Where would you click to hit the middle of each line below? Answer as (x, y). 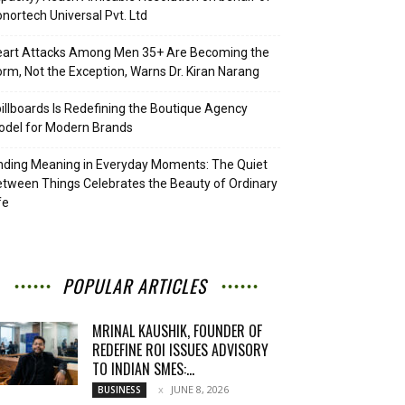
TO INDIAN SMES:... (143, 369)
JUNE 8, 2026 (200, 389)
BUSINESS (119, 390)
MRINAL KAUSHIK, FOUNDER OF (177, 331)
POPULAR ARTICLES (134, 286)
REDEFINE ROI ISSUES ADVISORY (180, 350)
